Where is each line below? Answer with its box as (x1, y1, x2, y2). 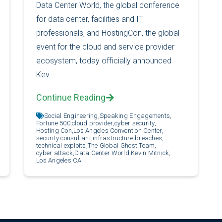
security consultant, (36, 134, 93, 142)
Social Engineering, (44, 111, 100, 119)
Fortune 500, (36, 119, 72, 127)
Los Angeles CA (36, 156, 82, 164)
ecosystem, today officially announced (36, 55, 171, 65)
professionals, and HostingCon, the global (36, 28, 179, 38)
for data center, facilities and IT (36, 14, 143, 24)
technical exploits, (36, 141, 88, 149)
